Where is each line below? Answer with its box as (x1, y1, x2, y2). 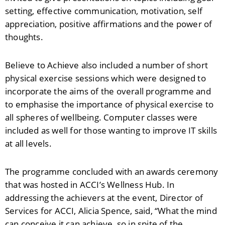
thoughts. (5, 31, 43, 43)
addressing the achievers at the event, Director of (5, 191, 203, 204)
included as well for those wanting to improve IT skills (5, 124, 217, 137)
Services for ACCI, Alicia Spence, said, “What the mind (5, 204, 217, 217)
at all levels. (5, 137, 52, 150)
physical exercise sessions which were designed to (5, 72, 206, 84)
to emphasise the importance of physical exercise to (5, 98, 214, 110)
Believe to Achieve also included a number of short (5, 59, 208, 71)
